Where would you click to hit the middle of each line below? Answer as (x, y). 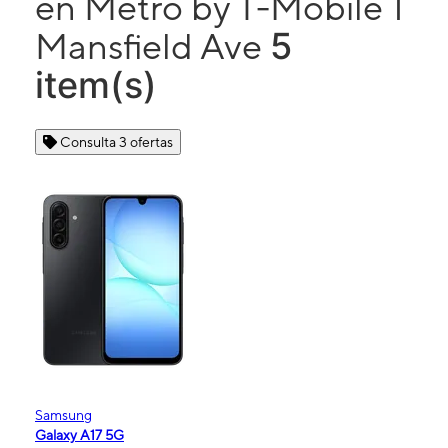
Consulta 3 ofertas (116, 141)
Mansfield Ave (152, 45)
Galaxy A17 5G (79, 434)
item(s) (96, 84)
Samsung (63, 414)
